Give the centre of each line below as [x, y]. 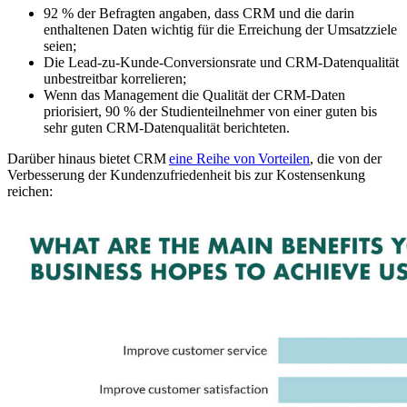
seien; [60, 46]
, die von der [346, 159]
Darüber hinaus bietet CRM [88, 159]
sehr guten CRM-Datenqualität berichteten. [167, 128]
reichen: [30, 192]
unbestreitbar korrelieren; [115, 79]
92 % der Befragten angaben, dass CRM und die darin [199, 14]
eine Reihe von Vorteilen [239, 159]
